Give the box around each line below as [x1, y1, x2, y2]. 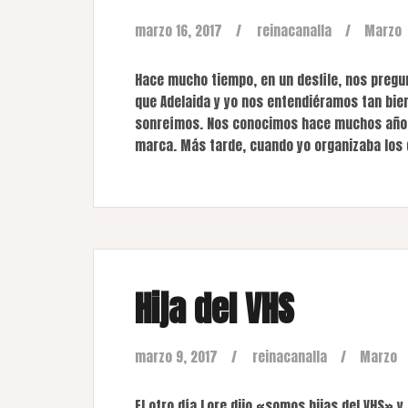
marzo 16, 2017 [135, 20, 222, 41]
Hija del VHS [135, 282, 294, 335]
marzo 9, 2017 [135, 346, 218, 367]
